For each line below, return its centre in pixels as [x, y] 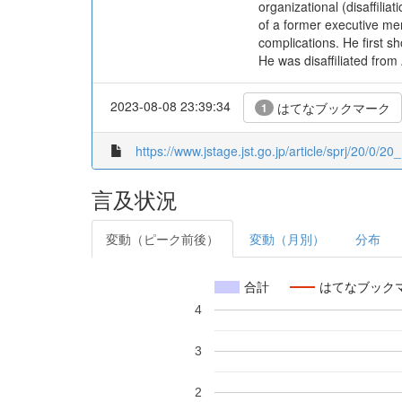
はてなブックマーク [332, 108]
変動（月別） [287, 239]
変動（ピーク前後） [162, 239]
